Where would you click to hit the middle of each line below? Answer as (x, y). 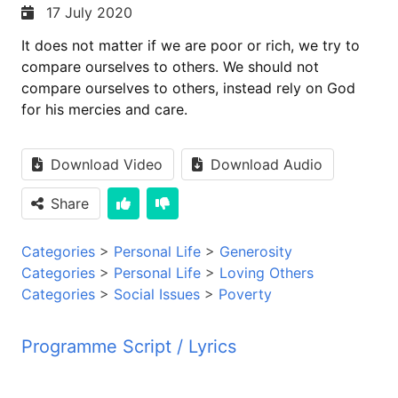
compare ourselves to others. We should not (170, 66)
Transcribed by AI (130, 380)
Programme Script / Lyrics (129, 346)
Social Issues (157, 294)
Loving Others (267, 272)
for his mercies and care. (104, 109)
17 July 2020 (85, 12)
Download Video (107, 164)
